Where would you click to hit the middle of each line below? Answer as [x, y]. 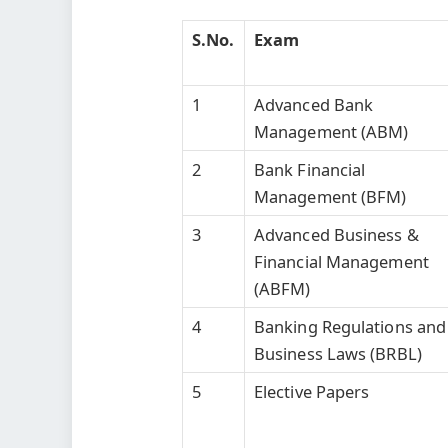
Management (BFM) [330, 196]
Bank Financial [309, 169]
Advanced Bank [313, 104]
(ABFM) [282, 288]
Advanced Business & [336, 234]
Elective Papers [311, 391]
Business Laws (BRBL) [337, 353]
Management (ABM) [331, 131]
